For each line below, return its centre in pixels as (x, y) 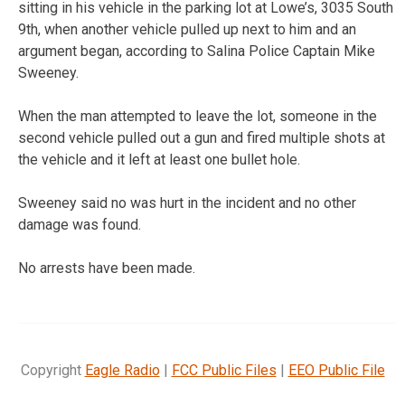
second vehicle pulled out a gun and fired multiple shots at (202, 137)
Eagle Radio (122, 370)
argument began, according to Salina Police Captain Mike (197, 51)
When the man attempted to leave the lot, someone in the (198, 116)
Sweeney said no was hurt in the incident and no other (187, 202)
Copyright (52, 370)
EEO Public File (336, 370)
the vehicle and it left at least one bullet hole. (159, 159)
